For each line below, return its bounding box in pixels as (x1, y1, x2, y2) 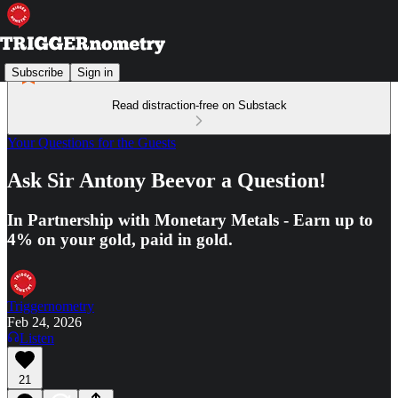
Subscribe (12, 65, 63, 79)
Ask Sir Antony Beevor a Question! (7, 168, 326, 192)
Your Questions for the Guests (7, 135, 176, 150)
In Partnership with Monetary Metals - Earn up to (7, 210, 373, 229)
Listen (20, 330, 54, 346)
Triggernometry (7, 298, 94, 314)
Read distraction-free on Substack (111, 99, 287, 112)
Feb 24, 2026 (7, 314, 82, 330)
